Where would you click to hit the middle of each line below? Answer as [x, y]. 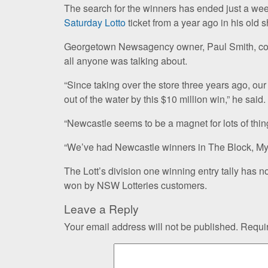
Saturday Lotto [95, 22]
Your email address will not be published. [151, 226]
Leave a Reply [101, 208]
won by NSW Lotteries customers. [135, 185]
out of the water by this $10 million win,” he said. [165, 99]
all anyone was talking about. [126, 60]
